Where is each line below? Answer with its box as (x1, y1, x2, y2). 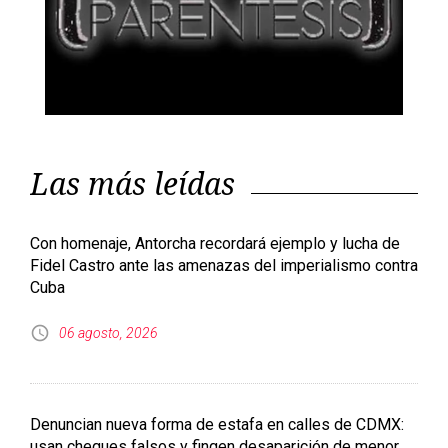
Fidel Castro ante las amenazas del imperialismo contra (30, 256, 418, 276)
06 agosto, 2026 (59, 325, 158, 342)
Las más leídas (30, 163, 235, 205)
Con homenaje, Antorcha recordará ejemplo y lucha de (30, 234, 400, 254)
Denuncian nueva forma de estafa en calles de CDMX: (30, 415, 404, 435)
